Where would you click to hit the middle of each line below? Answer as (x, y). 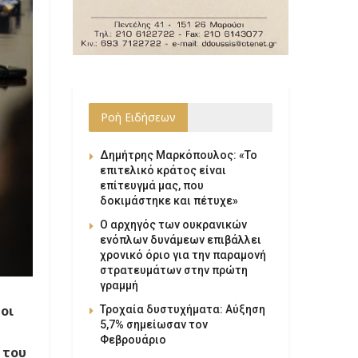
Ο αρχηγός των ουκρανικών (173, 224)
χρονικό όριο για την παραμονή (183, 255)
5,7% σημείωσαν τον (154, 324)
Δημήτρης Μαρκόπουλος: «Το (179, 155)
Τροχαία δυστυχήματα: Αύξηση (183, 309)
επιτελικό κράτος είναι (163, 170)
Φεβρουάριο (133, 339)
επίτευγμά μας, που (152, 185)
